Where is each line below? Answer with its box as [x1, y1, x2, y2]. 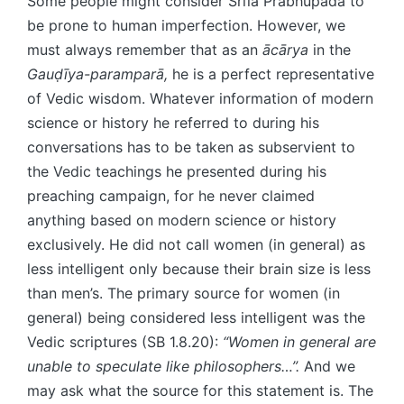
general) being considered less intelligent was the [27, 308, 365, 326]
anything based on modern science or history [27, 210, 336, 229]
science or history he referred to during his [27, 113, 319, 132]
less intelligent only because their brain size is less [27, 259, 371, 278]
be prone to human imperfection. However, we [27, 15, 345, 34]
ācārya [262, 40, 308, 59]
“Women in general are [223, 332, 376, 351]
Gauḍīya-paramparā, [27, 64, 168, 83]
